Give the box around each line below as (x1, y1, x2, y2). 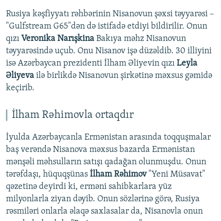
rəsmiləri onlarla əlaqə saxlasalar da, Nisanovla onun (6, 207, 203, 217)
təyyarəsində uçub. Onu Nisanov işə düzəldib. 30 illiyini (6, 46, 212, 56)
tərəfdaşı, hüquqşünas (6, 170, 90, 180)
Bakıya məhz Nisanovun (94, 34, 186, 44)
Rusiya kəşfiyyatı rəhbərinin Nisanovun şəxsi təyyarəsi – (6, 9, 214, 19)
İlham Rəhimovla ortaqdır (12, 110, 134, 121)
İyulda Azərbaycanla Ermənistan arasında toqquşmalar (6, 133, 211, 143)
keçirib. (6, 83, 35, 93)
